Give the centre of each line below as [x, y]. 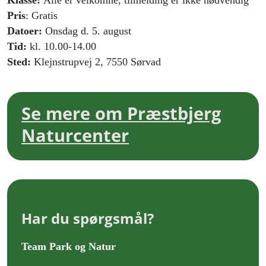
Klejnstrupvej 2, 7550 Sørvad [97, 62]
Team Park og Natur [69, 246]
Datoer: [26, 31]
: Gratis [42, 16]
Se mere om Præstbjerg [121, 113]
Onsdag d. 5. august [90, 31]
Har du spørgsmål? [88, 218]
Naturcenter [75, 135]
